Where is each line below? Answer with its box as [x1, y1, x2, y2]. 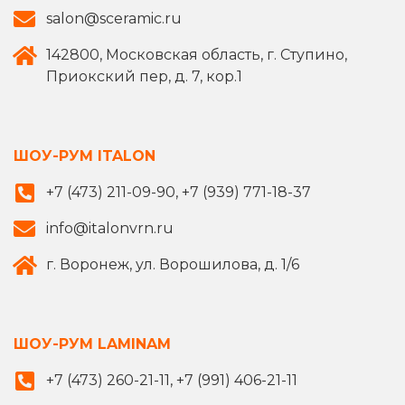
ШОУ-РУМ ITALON [14, 147, 155, 165]
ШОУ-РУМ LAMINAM [14, 335, 171, 353]
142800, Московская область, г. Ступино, [46, 46, 347, 64]
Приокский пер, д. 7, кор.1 [46, 68, 242, 86]
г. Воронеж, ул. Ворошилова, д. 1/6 [46, 256, 299, 274]
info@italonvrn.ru [46, 220, 174, 238]
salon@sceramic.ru [46, 10, 182, 28]
